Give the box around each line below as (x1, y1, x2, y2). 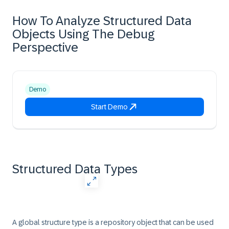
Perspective (12, 40, 78, 54)
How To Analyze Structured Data (12, 14, 192, 28)
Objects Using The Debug (12, 27, 154, 41)
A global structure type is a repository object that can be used (12, 218, 214, 226)
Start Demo (91, 103, 128, 111)
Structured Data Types (12, 162, 138, 176)
